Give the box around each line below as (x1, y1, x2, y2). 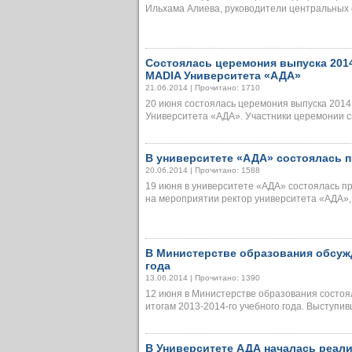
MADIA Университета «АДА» (145, 69, 301, 82)
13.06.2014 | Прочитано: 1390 (145, 273, 260, 282)
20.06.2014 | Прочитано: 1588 (145, 166, 260, 174)
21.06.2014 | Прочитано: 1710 (145, 83, 260, 92)
